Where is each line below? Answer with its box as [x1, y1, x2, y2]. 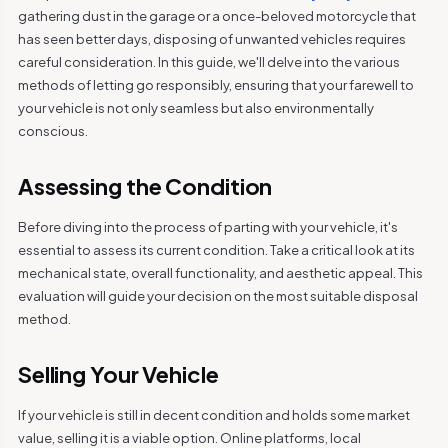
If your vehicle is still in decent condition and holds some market [17, 407, 410, 423]
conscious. [17, 123, 88, 139]
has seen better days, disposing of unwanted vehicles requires [17, 31, 406, 47]
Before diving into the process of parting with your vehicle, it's [17, 219, 398, 235]
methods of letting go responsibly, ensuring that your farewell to [17, 77, 414, 93]
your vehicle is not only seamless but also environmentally [17, 100, 374, 116]
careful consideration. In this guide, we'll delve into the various [17, 54, 400, 70]
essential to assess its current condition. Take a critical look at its [17, 242, 415, 258]
